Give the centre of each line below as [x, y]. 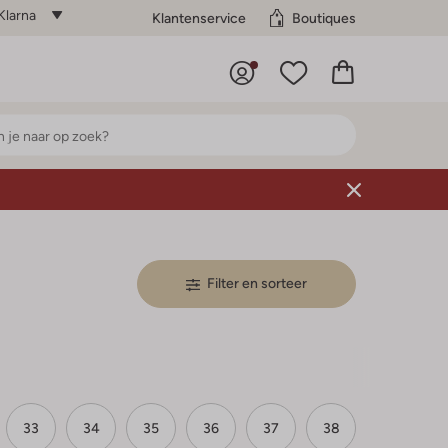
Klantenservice [199, 17]
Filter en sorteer [257, 283]
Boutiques [324, 17]
